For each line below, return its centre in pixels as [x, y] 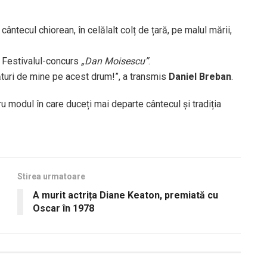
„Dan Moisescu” [115, 61]
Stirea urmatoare [51, 176]
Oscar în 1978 [63, 208]
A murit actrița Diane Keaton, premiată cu [125, 195]
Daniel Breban [200, 76]
